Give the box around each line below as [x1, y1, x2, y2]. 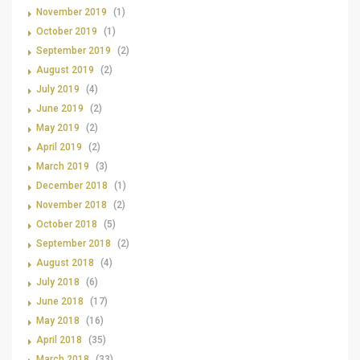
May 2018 [36, 315, 80, 327]
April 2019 [36, 141, 82, 153]
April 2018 [36, 334, 82, 346]
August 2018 [36, 257, 94, 269]
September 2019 [36, 45, 111, 57]
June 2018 [36, 296, 84, 308]
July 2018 [36, 276, 80, 288]
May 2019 [36, 122, 80, 134]
